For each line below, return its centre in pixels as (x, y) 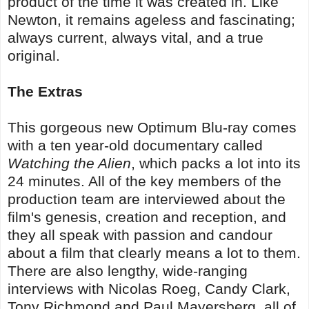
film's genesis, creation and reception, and (147, 217)
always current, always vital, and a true (136, 37)
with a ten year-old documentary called (135, 145)
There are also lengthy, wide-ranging (128, 270)
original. (34, 55)
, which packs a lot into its (216, 163)
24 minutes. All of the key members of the (144, 181)
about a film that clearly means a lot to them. (154, 252)
